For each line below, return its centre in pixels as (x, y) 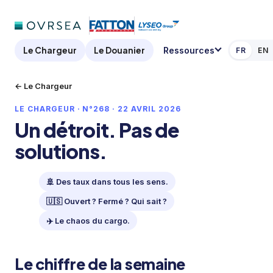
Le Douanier (119, 50)
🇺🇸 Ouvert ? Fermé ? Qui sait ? (107, 201)
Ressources (189, 50)
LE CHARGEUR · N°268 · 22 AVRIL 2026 (98, 109)
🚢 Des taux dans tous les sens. (107, 182)
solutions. (61, 151)
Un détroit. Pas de (97, 130)
